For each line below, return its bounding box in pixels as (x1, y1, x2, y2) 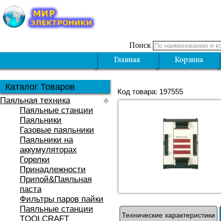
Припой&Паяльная (20, 175, 92, 184)
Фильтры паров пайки (20, 194, 104, 204)
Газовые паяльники (20, 125, 94, 135)
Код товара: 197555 (117, 87, 183, 96)
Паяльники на (20, 135, 73, 145)
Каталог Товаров (5, 82, 75, 92)
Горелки (20, 155, 50, 164)
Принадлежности (20, 165, 86, 174)
